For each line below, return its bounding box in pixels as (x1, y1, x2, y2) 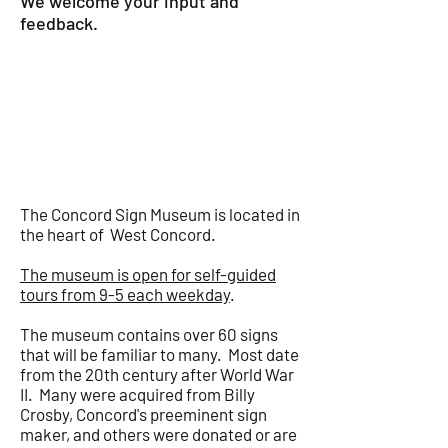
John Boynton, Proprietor (62, 52, 258, 72)
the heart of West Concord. (20, 224, 216, 244)
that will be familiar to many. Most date (20, 344, 299, 364)
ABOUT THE (20, 119, 177, 156)
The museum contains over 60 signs (20, 324, 278, 344)
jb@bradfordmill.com (79, 76, 241, 96)
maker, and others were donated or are (20, 424, 297, 444)
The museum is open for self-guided (20, 264, 276, 284)
